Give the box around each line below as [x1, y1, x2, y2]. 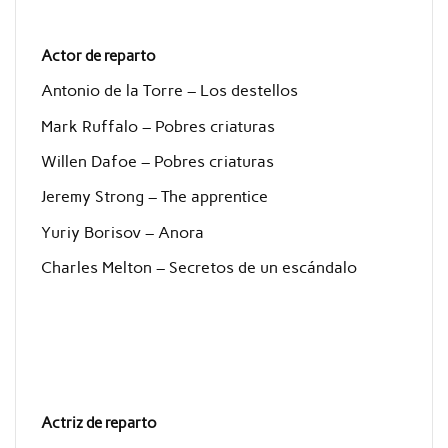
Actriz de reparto [40, 414, 157, 433]
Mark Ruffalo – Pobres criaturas [40, 116, 275, 136]
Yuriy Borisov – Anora [40, 222, 204, 242]
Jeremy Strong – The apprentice [40, 187, 268, 207]
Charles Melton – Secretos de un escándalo [40, 258, 357, 278]
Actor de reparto [40, 46, 156, 65]
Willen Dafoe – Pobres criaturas [40, 152, 274, 172]
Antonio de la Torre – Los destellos [40, 81, 298, 101]
